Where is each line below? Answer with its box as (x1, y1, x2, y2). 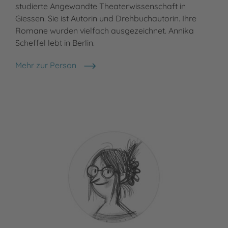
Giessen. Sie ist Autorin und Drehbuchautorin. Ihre (15, 13, 196, 24)
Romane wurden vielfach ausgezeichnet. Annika (15, 25, 194, 36)
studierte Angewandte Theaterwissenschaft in (15, 1, 186, 12)
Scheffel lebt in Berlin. (15, 38, 95, 48)
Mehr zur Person (15, 60, 76, 71)
